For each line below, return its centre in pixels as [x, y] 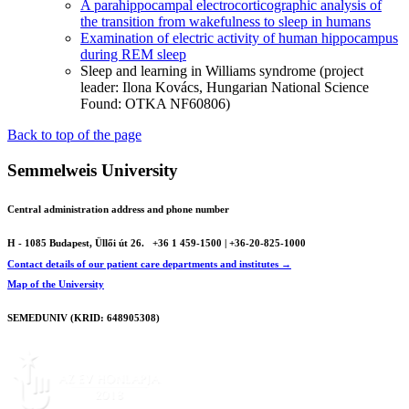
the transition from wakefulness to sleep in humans [225, 22]
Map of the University [56, 284]
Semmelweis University [93, 170]
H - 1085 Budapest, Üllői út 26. [77, 242]
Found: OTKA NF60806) [155, 104]
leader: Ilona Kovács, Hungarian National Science [225, 88]
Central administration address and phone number [118, 209]
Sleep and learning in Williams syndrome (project [222, 71]
